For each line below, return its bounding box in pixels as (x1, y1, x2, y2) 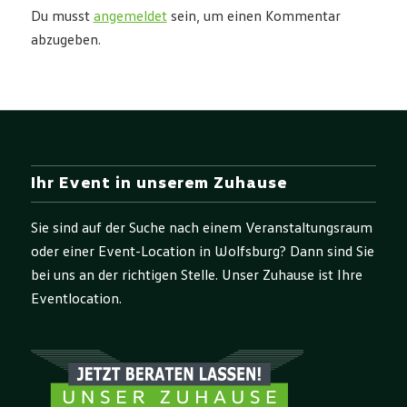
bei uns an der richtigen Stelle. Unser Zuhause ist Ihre (30, 267, 362, 283)
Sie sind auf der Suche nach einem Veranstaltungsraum (30, 220, 372, 235)
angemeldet (93, 9, 167, 25)
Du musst (30, 9, 94, 25)
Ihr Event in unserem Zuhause (30, 174, 287, 192)
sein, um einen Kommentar (166, 9, 341, 25)
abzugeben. (30, 33, 101, 48)
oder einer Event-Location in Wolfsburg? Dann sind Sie (30, 243, 374, 259)
